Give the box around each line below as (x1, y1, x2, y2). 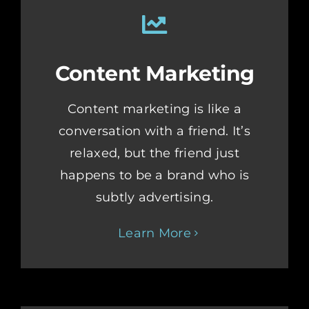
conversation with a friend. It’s (59, 123, 250, 139)
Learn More (118, 226, 191, 241)
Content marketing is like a (67, 101, 242, 117)
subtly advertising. (95, 190, 214, 206)
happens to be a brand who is (59, 168, 250, 183)
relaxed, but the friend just (70, 146, 239, 161)
